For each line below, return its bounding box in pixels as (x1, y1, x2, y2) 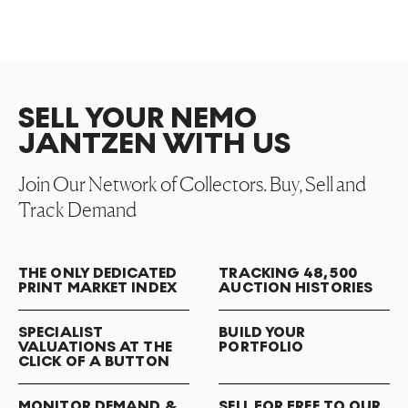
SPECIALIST (18, 323, 103, 341)
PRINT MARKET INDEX (18, 279, 177, 296)
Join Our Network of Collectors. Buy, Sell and (18, 172, 366, 196)
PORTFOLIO (219, 338, 304, 355)
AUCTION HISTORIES (219, 279, 373, 296)
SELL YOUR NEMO (18, 101, 257, 136)
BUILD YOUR (219, 323, 306, 341)
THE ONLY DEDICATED (18, 264, 177, 281)
